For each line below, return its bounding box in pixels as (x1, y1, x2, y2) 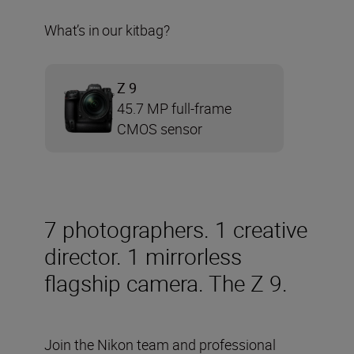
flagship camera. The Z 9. (44, 267, 288, 298)
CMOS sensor (117, 119, 202, 138)
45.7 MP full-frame (117, 98, 232, 118)
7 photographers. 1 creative (44, 213, 307, 244)
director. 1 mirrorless (44, 240, 242, 271)
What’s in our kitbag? (44, 20, 170, 40)
